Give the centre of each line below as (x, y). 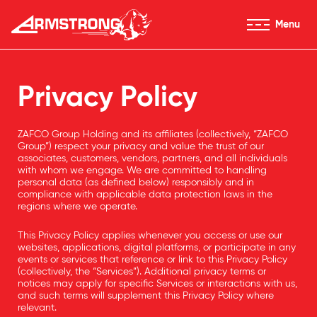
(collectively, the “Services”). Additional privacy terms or (142, 271)
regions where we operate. (77, 206)
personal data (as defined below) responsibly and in (136, 182)
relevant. (37, 307)
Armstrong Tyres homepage (83, 48)
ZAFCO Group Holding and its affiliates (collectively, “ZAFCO (153, 134)
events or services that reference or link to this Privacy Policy (152, 259)
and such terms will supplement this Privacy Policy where (146, 295)
